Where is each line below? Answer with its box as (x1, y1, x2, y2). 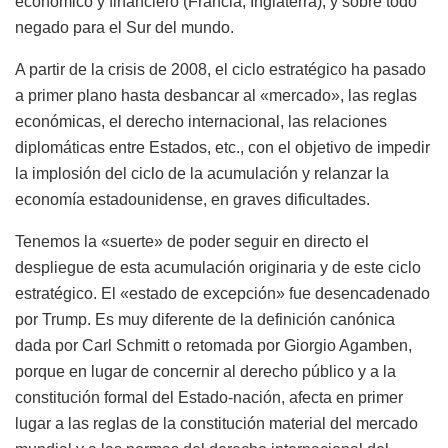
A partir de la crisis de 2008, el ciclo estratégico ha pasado (15, 60, 426, 78)
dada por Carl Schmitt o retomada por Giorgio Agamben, (15, 336, 412, 354)
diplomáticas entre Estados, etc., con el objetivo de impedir (15, 138, 430, 156)
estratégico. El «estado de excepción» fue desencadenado (15, 284, 430, 302)
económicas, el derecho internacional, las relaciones (15, 112, 387, 130)
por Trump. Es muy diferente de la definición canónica (15, 310, 395, 328)
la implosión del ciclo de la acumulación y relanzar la (15, 164, 389, 182)
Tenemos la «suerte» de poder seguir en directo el (15, 232, 369, 250)
